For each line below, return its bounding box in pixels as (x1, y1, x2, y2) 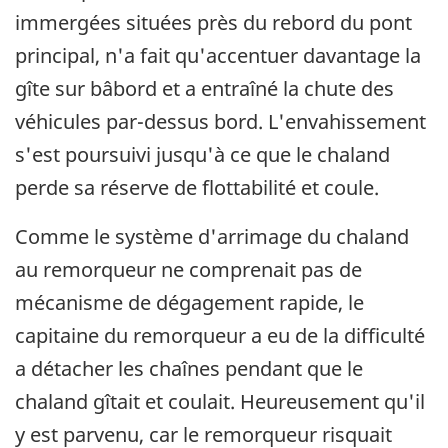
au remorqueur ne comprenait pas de (15, 255, 362, 283)
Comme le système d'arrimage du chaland (15, 222, 409, 250)
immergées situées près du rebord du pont (15, 8, 412, 36)
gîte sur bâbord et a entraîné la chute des (15, 74, 394, 102)
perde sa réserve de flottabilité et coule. (15, 173, 379, 201)
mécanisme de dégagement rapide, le (15, 288, 364, 316)
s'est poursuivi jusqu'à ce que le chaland (15, 140, 390, 168)
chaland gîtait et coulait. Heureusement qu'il (15, 387, 425, 415)
